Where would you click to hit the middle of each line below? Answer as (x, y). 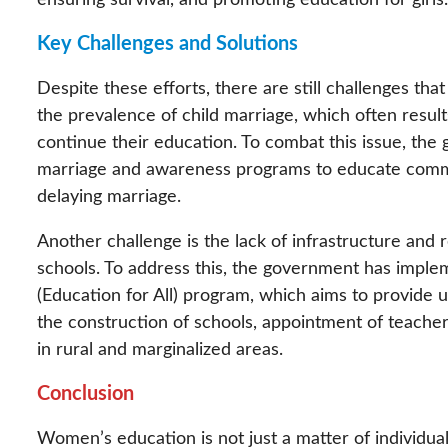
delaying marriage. (109, 197)
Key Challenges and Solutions (167, 44)
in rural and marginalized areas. (160, 350)
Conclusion (85, 394)
